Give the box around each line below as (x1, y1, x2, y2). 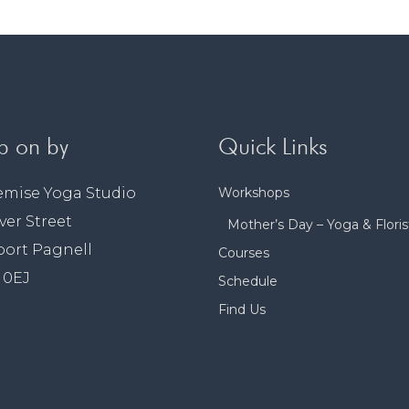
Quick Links (218, 132, 328, 160)
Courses (218, 245, 269, 261)
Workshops (218, 184, 289, 201)
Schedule (218, 273, 278, 289)
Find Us (218, 301, 266, 318)
